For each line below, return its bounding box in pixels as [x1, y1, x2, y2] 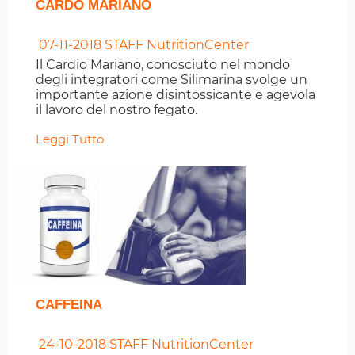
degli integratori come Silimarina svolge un [36, 72, 307, 88]
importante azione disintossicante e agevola [36, 87, 315, 103]
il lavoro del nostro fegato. [36, 102, 197, 118]
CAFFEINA [36, 297, 102, 313]
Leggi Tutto [36, 132, 104, 147]
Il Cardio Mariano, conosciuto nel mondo [36, 57, 290, 73]
